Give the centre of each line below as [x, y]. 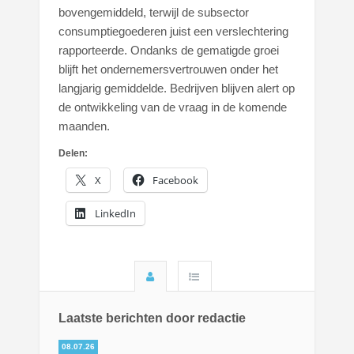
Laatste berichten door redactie [153, 318]
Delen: [73, 154]
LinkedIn [116, 214]
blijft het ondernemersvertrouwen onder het [169, 70]
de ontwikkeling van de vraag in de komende [173, 107]
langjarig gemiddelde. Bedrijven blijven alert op [177, 88]
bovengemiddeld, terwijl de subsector [154, 13]
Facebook [176, 181]
